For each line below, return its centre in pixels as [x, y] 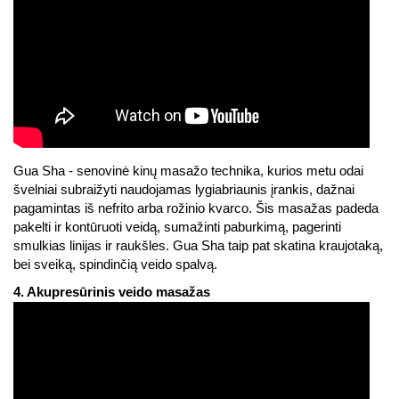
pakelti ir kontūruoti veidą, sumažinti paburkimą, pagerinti [177, 227]
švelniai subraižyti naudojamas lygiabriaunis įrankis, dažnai [184, 190]
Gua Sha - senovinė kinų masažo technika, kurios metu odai [188, 171]
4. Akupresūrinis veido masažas [112, 292]
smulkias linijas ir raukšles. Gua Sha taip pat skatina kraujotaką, [198, 246]
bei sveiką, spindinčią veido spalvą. [115, 265]
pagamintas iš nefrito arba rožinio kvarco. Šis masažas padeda [196, 208]
